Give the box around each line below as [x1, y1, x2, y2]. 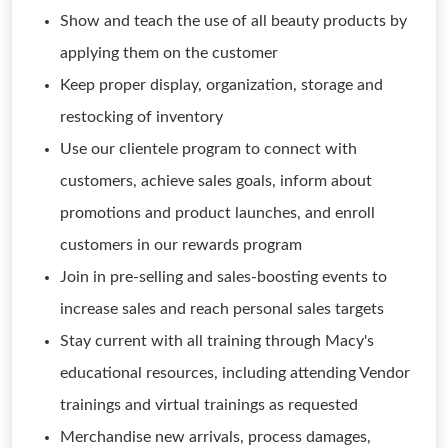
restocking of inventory [60, 109, 223, 125]
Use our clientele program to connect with [60, 141, 357, 157]
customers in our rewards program [60, 237, 302, 253]
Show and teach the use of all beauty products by [60, 13, 407, 29]
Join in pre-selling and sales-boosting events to [60, 269, 387, 285]
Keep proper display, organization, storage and [60, 77, 383, 93]
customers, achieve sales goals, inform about [60, 173, 372, 189]
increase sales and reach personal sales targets [60, 301, 384, 317]
